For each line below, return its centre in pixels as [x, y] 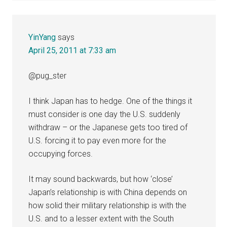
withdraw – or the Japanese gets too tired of [108, 127]
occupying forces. [61, 154]
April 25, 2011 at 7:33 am [72, 50]
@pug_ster [48, 75]
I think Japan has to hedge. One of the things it [110, 101]
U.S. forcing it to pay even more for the [98, 140]
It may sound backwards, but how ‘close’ [101, 179]
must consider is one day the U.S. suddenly [105, 114]
